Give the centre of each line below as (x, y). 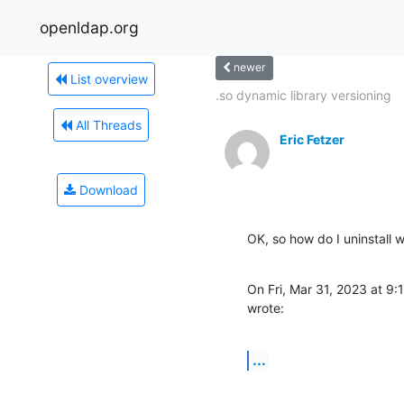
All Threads (107, 124)
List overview (107, 78)
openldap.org (89, 27)
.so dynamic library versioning (303, 95)
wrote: (266, 308)
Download (107, 189)
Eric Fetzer (312, 139)
